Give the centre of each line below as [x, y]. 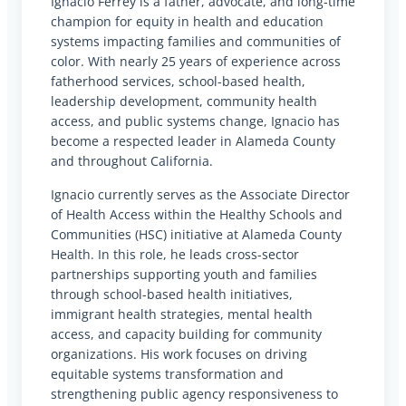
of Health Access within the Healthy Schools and [197, 214]
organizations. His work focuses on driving [179, 353]
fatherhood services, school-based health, [178, 82]
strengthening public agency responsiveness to [194, 393]
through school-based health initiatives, [172, 294]
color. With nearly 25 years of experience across [196, 62]
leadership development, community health [184, 101]
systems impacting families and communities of [196, 42]
